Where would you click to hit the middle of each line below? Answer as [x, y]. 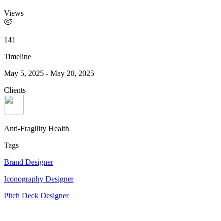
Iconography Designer [39, 179]
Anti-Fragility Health [37, 129]
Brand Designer [29, 162]
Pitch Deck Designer [36, 196]
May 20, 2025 [72, 74]
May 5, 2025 [24, 74]
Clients [15, 90]
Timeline [18, 57]
